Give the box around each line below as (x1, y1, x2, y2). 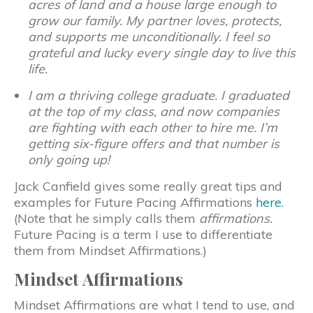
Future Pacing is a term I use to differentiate (14, 226, 272, 242)
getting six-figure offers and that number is (28, 135, 279, 152)
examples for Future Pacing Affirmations (14, 194, 256, 210)
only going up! (28, 151, 110, 168)
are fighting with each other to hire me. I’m (28, 119, 277, 136)
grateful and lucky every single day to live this (28, 44, 296, 61)
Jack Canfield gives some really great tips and (14, 177, 282, 194)
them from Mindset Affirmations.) (14, 242, 207, 259)
